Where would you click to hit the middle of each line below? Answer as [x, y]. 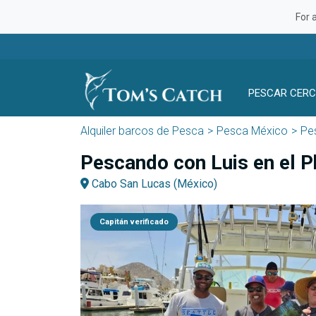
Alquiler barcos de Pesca [142, 131]
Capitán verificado [134, 222]
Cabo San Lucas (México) [153, 184]
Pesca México [252, 131]
